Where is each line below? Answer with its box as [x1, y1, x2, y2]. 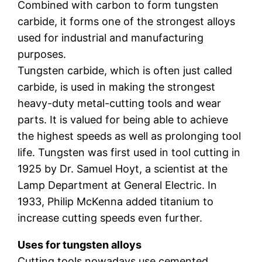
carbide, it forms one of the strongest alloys [18, 15, 236, 27]
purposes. [18, 47, 67, 60]
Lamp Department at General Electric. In [18, 178, 218, 191]
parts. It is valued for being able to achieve [18, 113, 229, 126]
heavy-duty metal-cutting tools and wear [18, 96, 222, 109]
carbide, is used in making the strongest [18, 80, 216, 93]
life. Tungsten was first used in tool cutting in [18, 146, 241, 158]
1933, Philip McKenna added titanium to [18, 195, 214, 208]
